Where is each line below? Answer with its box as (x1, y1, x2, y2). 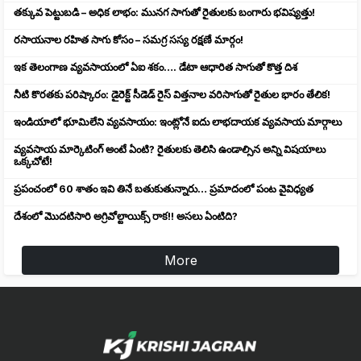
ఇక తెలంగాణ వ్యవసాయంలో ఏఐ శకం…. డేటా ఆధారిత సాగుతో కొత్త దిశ (14, 60, 297, 73)
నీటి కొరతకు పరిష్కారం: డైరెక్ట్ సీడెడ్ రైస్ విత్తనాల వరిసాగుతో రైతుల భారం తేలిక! (14, 88, 330, 101)
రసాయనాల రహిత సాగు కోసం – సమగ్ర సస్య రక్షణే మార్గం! (14, 33, 243, 46)
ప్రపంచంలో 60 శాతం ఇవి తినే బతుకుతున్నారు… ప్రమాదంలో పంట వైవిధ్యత (14, 182, 313, 195)
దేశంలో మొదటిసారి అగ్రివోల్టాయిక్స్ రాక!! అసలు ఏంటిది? (14, 210, 238, 222)
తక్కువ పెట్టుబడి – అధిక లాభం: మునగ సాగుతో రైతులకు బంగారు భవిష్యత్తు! (14, 6, 315, 19)
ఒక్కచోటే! (14, 155, 52, 168)
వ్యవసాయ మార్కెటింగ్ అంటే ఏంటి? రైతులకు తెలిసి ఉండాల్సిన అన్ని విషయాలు (14, 143, 326, 156)
